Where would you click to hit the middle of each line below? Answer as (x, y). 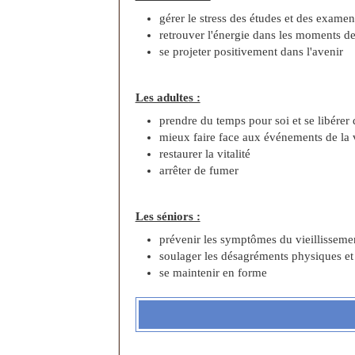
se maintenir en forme (213, 273)
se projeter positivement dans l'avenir (251, 52)
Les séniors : (168, 217)
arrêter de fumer (198, 171)
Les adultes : (168, 98)
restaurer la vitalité (204, 154)
